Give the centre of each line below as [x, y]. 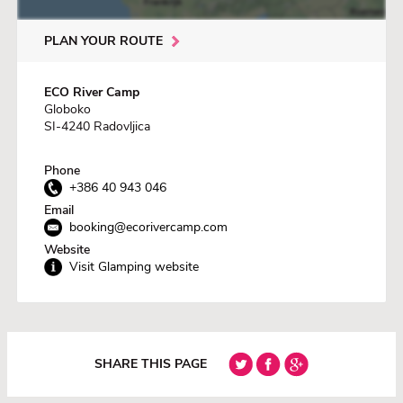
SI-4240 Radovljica [97, 126]
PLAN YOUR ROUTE [103, 40]
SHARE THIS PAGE [151, 364]
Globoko [67, 109]
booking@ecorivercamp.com [148, 227]
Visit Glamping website [134, 266]
